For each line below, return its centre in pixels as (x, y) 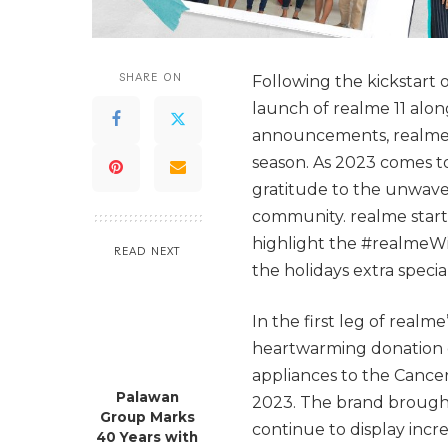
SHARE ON (150, 76)
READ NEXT (147, 250)
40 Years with (147, 436)
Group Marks (147, 416)
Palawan (147, 396)
